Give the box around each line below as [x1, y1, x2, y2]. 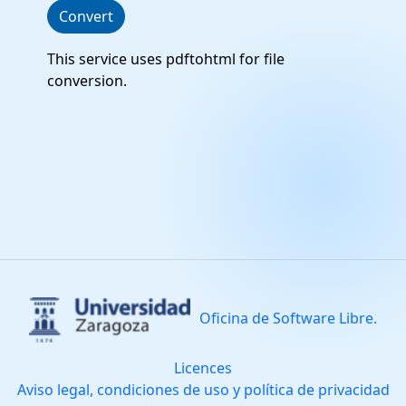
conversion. [46, 71, 127, 91]
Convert [58, 6, 113, 26]
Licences [174, 358, 232, 378]
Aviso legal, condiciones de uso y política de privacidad [16, 380, 390, 400]
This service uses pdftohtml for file [46, 49, 285, 69]
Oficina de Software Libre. [195, 308, 377, 329]
